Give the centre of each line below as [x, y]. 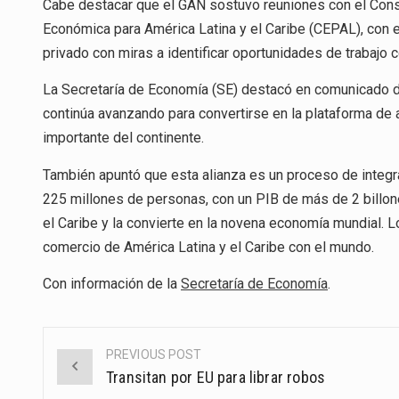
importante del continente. [123, 138]
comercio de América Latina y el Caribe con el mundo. [208, 247]
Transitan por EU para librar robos [216, 377]
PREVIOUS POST [154, 354]
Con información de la [112, 284]
